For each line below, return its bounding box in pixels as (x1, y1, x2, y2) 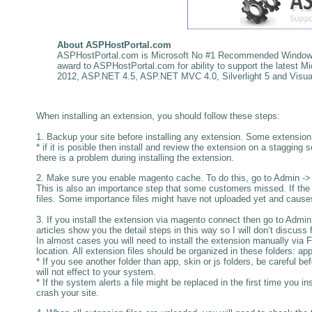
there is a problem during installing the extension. (36, 152, 234, 163)
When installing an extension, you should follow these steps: (36, 111, 280, 122)
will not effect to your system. (36, 266, 156, 277)
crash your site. (36, 287, 99, 298)
